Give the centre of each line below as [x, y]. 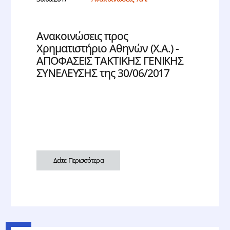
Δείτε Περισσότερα [78, 160]
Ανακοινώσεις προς [82, 36]
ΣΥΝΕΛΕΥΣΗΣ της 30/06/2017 [103, 73]
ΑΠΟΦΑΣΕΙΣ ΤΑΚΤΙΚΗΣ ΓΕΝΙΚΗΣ [110, 61]
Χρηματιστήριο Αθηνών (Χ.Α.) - [108, 49]
